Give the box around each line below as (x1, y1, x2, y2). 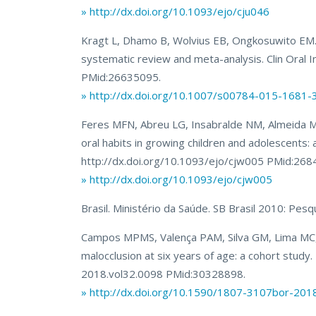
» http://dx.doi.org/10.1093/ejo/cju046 (81, 4, 270, 19)
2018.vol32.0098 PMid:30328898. (81, 267, 246, 281)
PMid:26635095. (81, 70, 162, 85)
